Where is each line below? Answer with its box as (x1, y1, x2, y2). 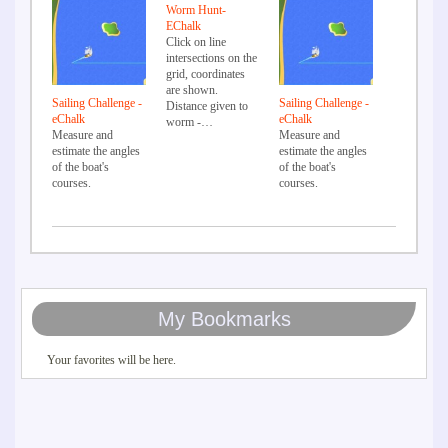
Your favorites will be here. (47, 353, 176, 368)
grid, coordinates (165, 66, 245, 81)
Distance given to (165, 98, 248, 113)
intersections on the (165, 50, 257, 65)
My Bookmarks (157, 308, 291, 331)
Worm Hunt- (165, 2, 226, 17)
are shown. (165, 82, 218, 97)
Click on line (165, 34, 226, 49)
